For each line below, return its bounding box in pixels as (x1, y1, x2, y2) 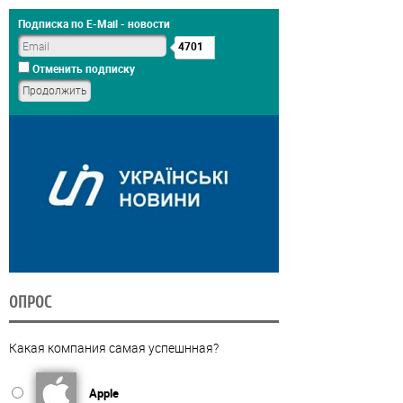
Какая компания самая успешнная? (9, 339, 219, 357)
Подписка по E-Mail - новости (18, 16, 170, 31)
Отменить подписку (30, 61, 135, 76)
